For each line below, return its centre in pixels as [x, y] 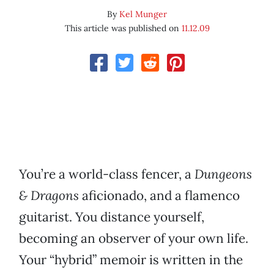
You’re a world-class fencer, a [107, 174]
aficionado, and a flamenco [159, 196]
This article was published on [123, 28]
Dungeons [223, 174]
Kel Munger [143, 14]
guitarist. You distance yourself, [112, 217]
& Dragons [49, 196]
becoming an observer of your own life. [134, 239]
